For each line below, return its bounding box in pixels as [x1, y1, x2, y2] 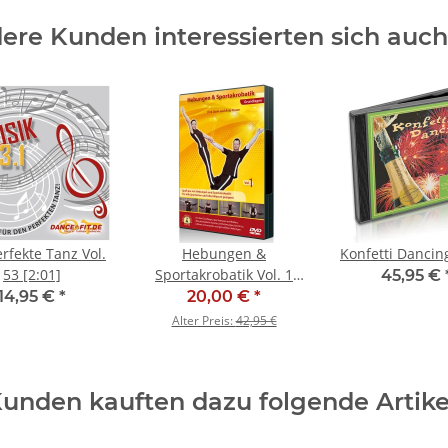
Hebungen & [182, 244, 266, 264]
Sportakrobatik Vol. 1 [155, 265, 293, 285]
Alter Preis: [171, 312, 236, 330]
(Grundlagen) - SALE [157, 286, 291, 306]
